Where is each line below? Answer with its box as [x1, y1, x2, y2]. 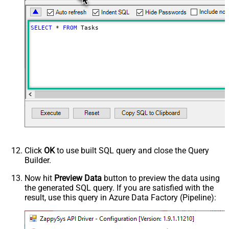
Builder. [25, 155, 51, 166]
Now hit [25, 173, 54, 184]
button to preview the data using [102, 173, 220, 184]
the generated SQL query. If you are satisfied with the [25, 183, 214, 193]
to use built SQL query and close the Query [55, 146, 209, 156]
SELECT [30, 25, 52, 32]
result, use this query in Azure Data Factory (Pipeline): [25, 193, 216, 203]
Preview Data [54, 173, 102, 184]
